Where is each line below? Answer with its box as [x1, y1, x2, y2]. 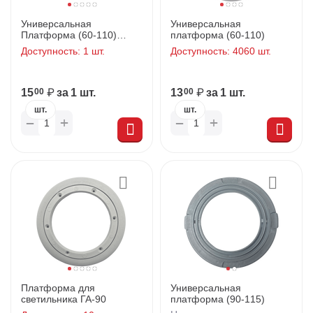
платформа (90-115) [170, 293, 265, 305]
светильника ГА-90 [21, 293, 106, 305]
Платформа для [21, 282, 95, 294]
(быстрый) [21, 40, 68, 52]
